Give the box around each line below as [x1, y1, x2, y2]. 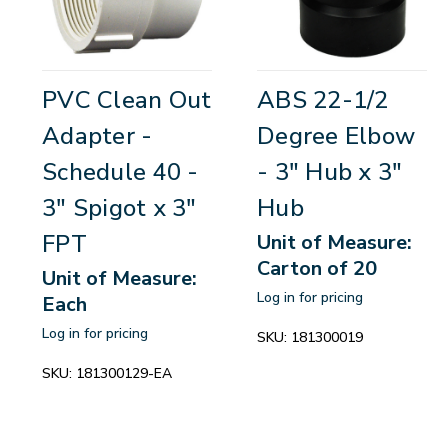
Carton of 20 [257, 255, 377, 283]
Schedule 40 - [42, 156, 199, 189]
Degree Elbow [257, 120, 415, 153]
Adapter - [42, 120, 153, 153]
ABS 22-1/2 [257, 84, 389, 117]
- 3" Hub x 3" [257, 156, 403, 189]
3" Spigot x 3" [42, 192, 197, 225]
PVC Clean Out [42, 84, 212, 117]
